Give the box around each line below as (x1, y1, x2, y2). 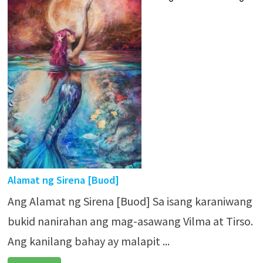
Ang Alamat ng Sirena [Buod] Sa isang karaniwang (7, 194, 252, 208)
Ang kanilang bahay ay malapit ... (7, 234, 170, 248)
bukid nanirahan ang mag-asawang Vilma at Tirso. (7, 214, 253, 228)
